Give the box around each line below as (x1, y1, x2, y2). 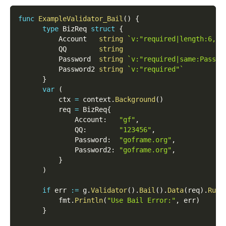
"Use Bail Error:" (107, 196, 176, 204)
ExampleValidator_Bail (38, 14, 123, 23)
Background (115, 95, 155, 103)
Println (75, 196, 103, 204)
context (79, 95, 111, 103)
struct (91, 24, 115, 33)
